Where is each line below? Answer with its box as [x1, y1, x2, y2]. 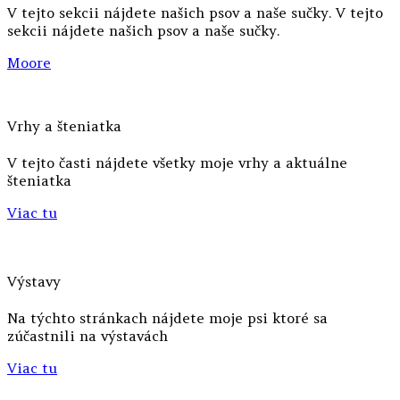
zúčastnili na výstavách [7, 326, 168, 345]
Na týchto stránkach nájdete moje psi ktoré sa [7, 308, 328, 327]
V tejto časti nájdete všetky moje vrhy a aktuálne [7, 154, 347, 172]
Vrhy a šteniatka [7, 117, 121, 136]
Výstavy [7, 271, 61, 290]
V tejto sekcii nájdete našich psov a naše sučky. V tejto [7, 3, 383, 21]
